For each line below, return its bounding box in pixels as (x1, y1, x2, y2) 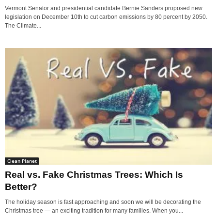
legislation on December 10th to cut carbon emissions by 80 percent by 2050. (5, 13, 207, 20)
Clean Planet (7, 157, 37, 164)
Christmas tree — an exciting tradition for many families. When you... (5, 207, 183, 214)
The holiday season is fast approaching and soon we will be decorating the (5, 198, 201, 205)
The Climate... (5, 22, 41, 29)
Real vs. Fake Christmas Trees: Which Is (5, 169, 183, 180)
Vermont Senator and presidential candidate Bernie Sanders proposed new (5, 4, 202, 12)
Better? (5, 181, 37, 192)
